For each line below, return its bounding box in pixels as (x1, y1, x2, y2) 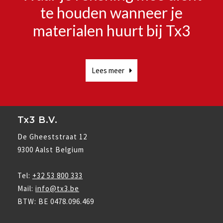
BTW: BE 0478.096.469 (17, 197, 94, 206)
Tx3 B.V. (17, 114, 58, 125)
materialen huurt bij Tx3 (33, 21, 190, 39)
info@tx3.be (35, 184, 79, 193)
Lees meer (91, 66, 124, 75)
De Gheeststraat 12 (17, 132, 87, 141)
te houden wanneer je (40, 3, 183, 21)
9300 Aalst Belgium (17, 145, 84, 154)
